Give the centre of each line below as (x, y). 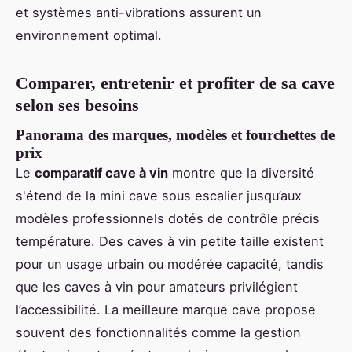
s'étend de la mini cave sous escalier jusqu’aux (159, 196)
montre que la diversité (241, 173)
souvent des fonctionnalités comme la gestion (158, 333)
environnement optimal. (89, 35)
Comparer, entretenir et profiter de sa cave (175, 82)
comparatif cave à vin (101, 173)
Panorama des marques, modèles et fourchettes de (175, 135)
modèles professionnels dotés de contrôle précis (168, 219)
